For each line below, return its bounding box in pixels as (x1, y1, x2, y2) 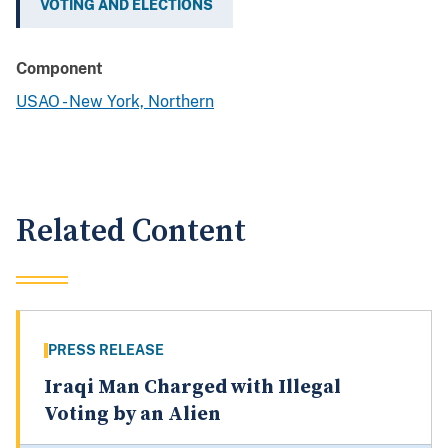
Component (16, 59, 103, 79)
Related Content (16, 212, 246, 252)
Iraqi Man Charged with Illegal (44, 375, 341, 401)
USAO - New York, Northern (16, 92, 214, 112)
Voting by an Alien (44, 402, 221, 428)
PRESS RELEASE (48, 342, 164, 359)
